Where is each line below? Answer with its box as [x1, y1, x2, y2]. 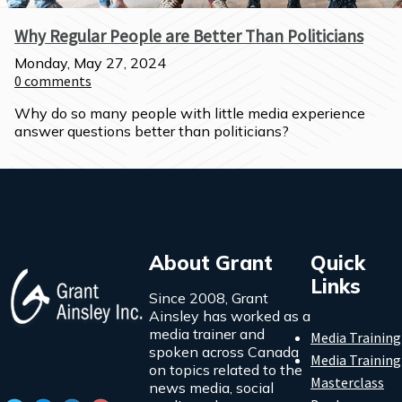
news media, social [149, 379, 274, 397]
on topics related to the [149, 361, 302, 379]
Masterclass [310, 373, 384, 391]
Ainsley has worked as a [149, 307, 310, 325]
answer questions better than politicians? [14, 122, 289, 140]
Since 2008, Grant [149, 289, 268, 307]
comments [24, 72, 92, 90]
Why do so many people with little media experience [14, 104, 365, 122]
